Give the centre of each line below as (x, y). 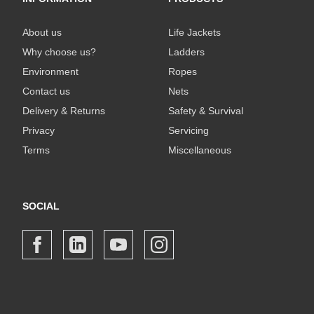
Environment (50, 71)
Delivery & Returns (64, 110)
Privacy (39, 130)
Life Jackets (194, 32)
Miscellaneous (200, 150)
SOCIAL (41, 206)
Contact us (46, 91)
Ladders (186, 52)
